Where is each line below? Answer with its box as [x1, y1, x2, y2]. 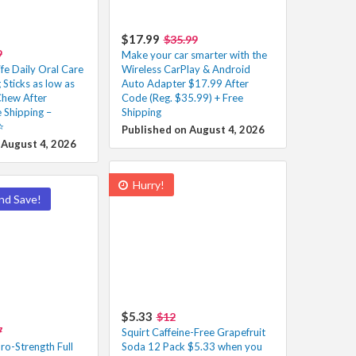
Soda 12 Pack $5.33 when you [121, 339, 262, 353]
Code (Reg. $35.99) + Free [121, 91, 243, 104]
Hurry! [130, 177, 164, 192]
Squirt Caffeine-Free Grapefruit [121, 325, 265, 339]
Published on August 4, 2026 [121, 122, 265, 136]
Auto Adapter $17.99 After [121, 76, 249, 90]
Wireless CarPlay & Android [121, 62, 250, 75]
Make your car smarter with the [121, 48, 267, 61]
